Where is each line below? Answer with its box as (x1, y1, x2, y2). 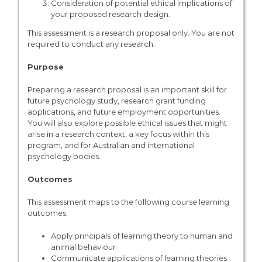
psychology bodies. (27, 151, 101, 161)
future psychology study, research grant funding (27, 96, 206, 106)
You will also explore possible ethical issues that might (27, 118, 227, 128)
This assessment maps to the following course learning (27, 197, 229, 207)
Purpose (27, 62, 64, 72)
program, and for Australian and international (27, 140, 195, 150)
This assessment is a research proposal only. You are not (27, 28, 235, 38)
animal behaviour (50, 242, 116, 252)
